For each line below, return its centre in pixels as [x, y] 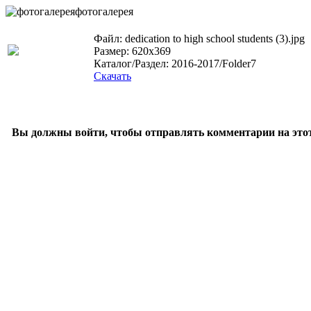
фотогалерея [104, 11]
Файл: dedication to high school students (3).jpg [199, 39]
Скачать [112, 76]
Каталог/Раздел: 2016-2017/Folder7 [175, 64]
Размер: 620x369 [132, 51]
